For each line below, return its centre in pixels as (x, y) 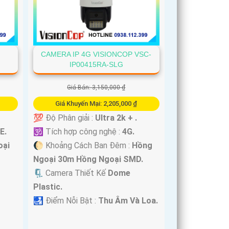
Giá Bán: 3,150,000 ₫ (96, 88)
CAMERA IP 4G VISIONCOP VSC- (96, 54)
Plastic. (48, 187)
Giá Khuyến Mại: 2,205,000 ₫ (96, 104)
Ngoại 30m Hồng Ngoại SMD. (88, 159)
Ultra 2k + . (116, 118)
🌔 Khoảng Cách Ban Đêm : (83, 146)
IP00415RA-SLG (96, 65)
